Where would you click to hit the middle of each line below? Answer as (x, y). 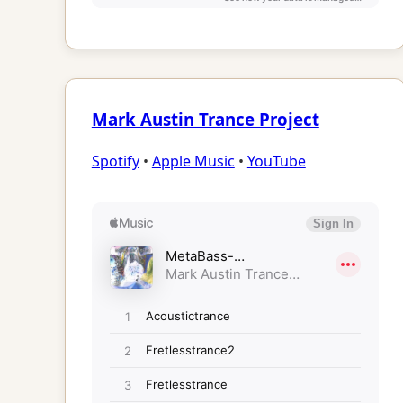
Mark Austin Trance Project (205, 119)
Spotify (115, 161)
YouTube (276, 161)
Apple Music (193, 161)
